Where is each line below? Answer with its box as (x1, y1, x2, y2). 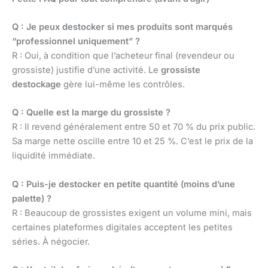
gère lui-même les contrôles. (61, 79, 185, 90)
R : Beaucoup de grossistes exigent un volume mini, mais (12, 207, 252, 218)
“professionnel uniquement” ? (12, 36, 140, 47)
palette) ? (12, 193, 51, 204)
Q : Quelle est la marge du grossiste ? (12, 107, 170, 118)
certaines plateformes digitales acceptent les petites (12, 221, 233, 233)
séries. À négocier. (12, 236, 90, 247)
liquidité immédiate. (12, 150, 95, 162)
